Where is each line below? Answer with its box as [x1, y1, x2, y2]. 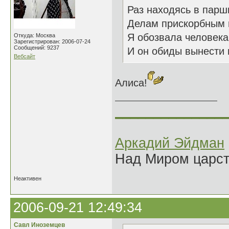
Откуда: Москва [14, 32, 55, 38]
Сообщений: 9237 [14, 44, 59, 51]
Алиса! [115, 77, 147, 88]
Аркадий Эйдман [115, 135, 224, 151]
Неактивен [14, 175, 41, 181]
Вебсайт [14, 53, 35, 59]
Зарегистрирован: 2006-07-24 [14, 38, 90, 44]
